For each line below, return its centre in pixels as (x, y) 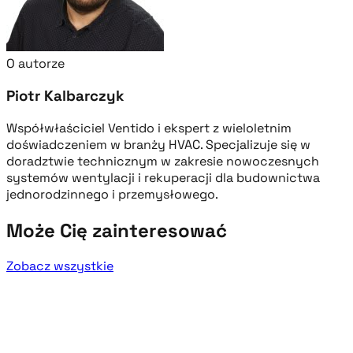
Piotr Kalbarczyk (65, 95)
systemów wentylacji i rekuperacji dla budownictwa (163, 177)
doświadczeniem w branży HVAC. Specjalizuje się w (158, 144)
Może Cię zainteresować (117, 230)
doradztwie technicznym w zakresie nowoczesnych (163, 161)
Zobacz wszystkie (60, 266)
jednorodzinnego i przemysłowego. (112, 194)
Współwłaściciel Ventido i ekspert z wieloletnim (149, 128)
